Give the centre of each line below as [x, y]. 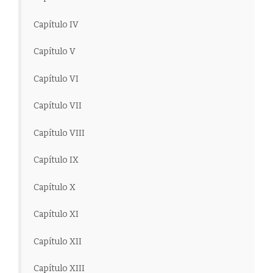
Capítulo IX [56, 160]
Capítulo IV [56, 24]
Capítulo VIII [59, 133]
